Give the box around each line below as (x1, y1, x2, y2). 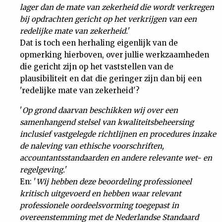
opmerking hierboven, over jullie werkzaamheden (20, 50, 209, 59)
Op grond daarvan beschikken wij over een (22, 106, 178, 115)
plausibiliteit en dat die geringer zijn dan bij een (20, 74, 202, 83)
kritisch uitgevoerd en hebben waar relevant (20, 189, 181, 198)
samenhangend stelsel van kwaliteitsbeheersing (20, 117, 194, 127)
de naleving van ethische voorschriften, (20, 141, 164, 151)
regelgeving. (20, 165, 65, 174)
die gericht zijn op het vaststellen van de (20, 62, 173, 71)
